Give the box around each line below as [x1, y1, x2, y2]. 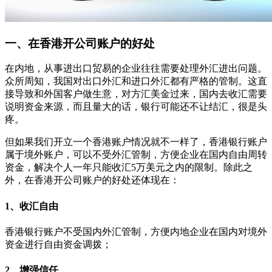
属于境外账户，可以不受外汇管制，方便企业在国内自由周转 [5, 149, 267, 160]
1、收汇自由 [5, 200, 58, 211]
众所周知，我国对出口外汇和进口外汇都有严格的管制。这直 [5, 76, 267, 87]
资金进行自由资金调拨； [5, 239, 112, 250]
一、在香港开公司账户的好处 [5, 36, 155, 50]
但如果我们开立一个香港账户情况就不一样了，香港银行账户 [5, 137, 267, 148]
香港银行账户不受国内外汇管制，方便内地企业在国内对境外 [5, 226, 267, 237]
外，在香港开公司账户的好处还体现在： [5, 175, 180, 186]
